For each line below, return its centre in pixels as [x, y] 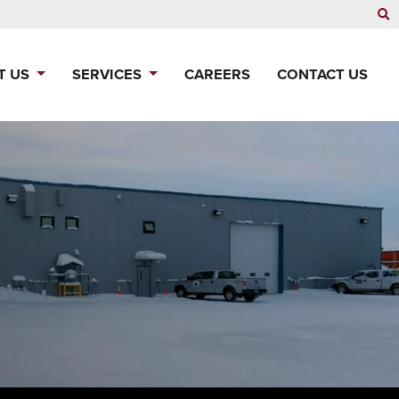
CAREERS [217, 75]
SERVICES [108, 75]
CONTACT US [322, 75]
